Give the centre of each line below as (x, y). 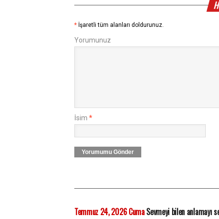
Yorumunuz (93, 40)
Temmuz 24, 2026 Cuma (109, 212)
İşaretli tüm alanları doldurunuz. (121, 25)
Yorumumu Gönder (108, 152)
